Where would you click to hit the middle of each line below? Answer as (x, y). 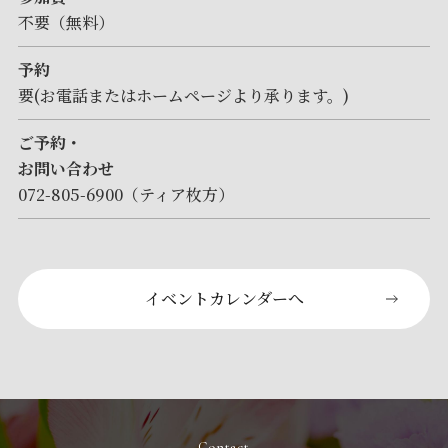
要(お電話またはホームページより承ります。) (183, 96)
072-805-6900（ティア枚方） (125, 195)
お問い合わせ (65, 169)
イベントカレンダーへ (224, 299)
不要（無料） (65, 23)
